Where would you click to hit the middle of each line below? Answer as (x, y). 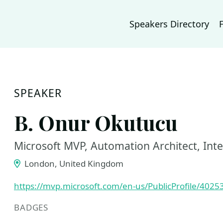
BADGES (31, 207)
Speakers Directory (169, 24)
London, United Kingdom (73, 164)
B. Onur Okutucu (96, 122)
